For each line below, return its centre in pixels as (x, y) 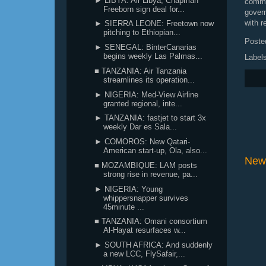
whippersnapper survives (146, 198)
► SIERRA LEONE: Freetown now (154, 24)
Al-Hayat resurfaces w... (145, 230)
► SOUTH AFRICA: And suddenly (154, 245)
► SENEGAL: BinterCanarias (146, 47)
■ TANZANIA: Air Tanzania (141, 71)
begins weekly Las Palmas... (153, 56)
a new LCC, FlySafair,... (145, 254)
